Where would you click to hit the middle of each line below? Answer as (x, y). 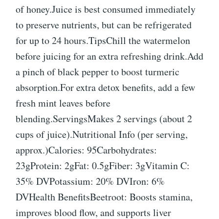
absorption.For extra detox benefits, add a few (105, 87)
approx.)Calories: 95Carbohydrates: (86, 150)
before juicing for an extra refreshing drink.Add (109, 56)
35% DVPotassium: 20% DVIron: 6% (90, 181)
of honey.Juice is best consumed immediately (106, 9)
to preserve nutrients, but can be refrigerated (104, 25)
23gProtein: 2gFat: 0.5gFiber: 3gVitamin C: (103, 165)
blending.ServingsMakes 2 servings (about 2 (104, 119)
